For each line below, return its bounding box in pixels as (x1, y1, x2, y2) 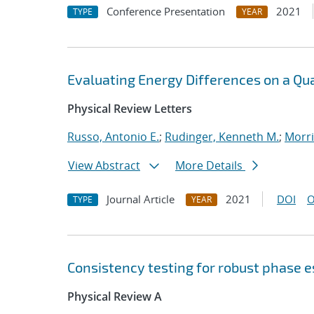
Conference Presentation (107, 4, 225, 18)
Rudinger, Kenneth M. (165, 129, 279, 144)
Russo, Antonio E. (67, 129, 159, 144)
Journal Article (107, 192, 175, 206)
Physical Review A (67, 289, 162, 304)
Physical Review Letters (67, 101, 192, 116)
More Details (175, 158, 245, 173)
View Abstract (68, 158, 140, 173)
